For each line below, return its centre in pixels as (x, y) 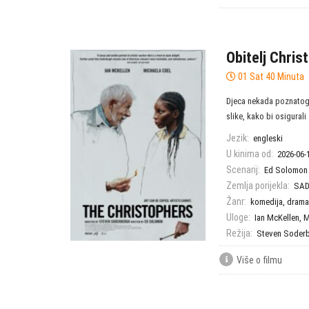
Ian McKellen (277, 218)
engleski (268, 138)
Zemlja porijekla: (258, 186)
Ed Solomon (286, 170)
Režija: (239, 233)
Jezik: (238, 138)
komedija (267, 202)
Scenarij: (243, 170)
